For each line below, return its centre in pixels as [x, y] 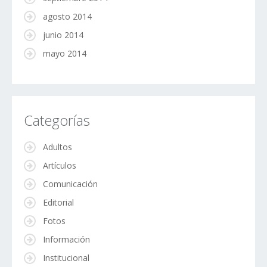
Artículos [60, 166]
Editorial [58, 203]
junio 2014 [63, 35]
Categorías [57, 120]
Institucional [66, 258]
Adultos [58, 147]
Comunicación [70, 184]
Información [66, 240]
